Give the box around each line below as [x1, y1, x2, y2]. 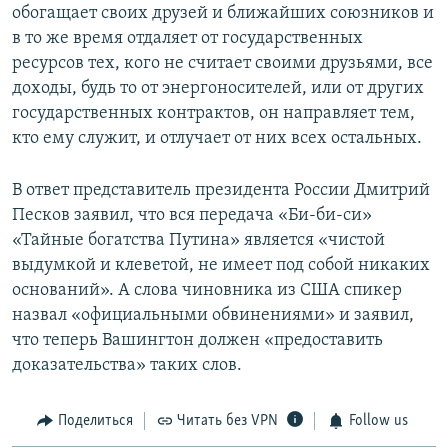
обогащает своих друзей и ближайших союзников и [12, 4, 434, 24]
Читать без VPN [177, 413, 278, 430]
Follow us [348, 413, 408, 430]
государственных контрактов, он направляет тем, [12, 104, 415, 124]
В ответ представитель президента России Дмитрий [12, 181, 430, 201]
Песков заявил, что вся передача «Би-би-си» [12, 206, 372, 226]
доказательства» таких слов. [12, 356, 242, 376]
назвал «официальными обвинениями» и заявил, [12, 306, 414, 326]
